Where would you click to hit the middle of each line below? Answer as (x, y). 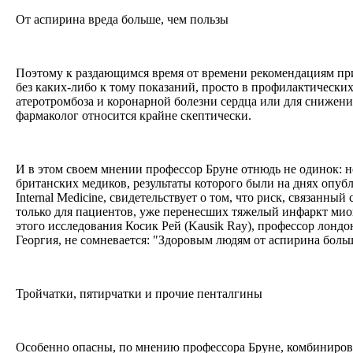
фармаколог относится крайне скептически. (135, 115)
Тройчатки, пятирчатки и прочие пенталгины (141, 293)
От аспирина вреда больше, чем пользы (124, 19)
